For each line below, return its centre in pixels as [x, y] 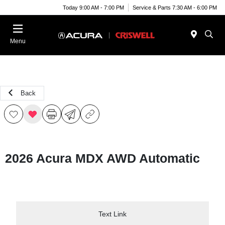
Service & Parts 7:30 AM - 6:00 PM [175, 7]
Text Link [113, 214]
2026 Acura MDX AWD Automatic [102, 158]
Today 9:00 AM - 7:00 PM [93, 7]
